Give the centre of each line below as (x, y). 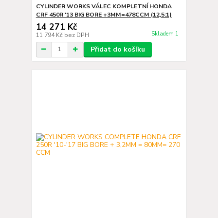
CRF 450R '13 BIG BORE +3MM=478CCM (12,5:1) (104, 14)
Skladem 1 (165, 34)
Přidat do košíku (118, 49)
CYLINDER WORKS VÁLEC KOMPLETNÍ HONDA (104, 6)
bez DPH (76, 35)
